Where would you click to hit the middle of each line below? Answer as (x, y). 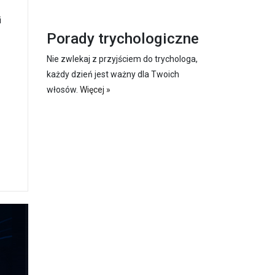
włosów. (63, 89)
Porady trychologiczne (123, 38)
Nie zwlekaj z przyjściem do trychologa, (122, 59)
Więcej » (95, 89)
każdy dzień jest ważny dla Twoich (113, 74)
